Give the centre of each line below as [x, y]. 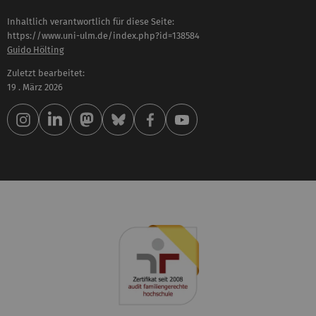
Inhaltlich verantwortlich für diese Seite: [91, 22]
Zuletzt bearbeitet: [46, 73]
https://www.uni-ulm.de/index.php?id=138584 [103, 36]
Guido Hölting [36, 50]
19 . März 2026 [35, 87]
